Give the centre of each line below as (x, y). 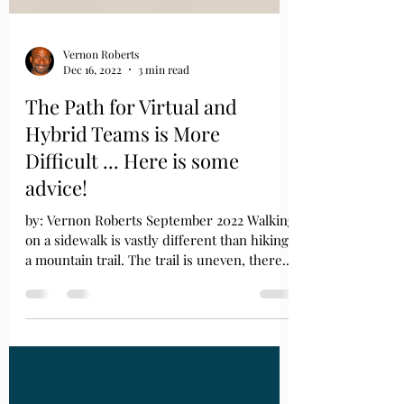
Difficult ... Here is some (132, 202)
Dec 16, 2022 (92, 110)
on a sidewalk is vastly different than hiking (157, 281)
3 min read (164, 110)
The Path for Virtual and (131, 147)
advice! (56, 229)
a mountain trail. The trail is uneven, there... (159, 301)
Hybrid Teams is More (123, 174)
